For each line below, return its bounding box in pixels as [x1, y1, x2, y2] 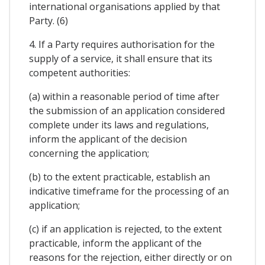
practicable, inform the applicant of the [29, 237, 202, 250]
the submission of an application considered [29, 104, 225, 118]
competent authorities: [29, 66, 130, 80]
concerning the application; [29, 147, 149, 160]
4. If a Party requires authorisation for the [29, 38, 215, 51]
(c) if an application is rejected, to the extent [29, 222, 222, 236]
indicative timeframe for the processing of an [29, 185, 229, 198]
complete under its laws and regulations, [29, 118, 209, 132]
